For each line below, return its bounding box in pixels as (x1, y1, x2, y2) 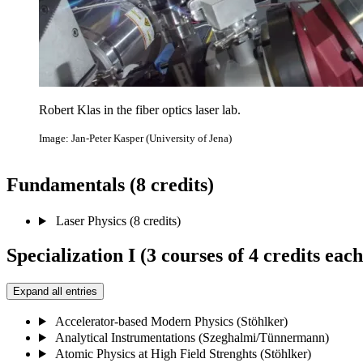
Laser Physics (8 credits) (55, 214, 181, 228)
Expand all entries (13, 284, 97, 297)
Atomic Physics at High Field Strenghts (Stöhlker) (54, 346, 311, 361)
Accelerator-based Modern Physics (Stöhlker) (54, 314, 288, 328)
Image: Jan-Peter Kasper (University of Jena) (39, 132, 232, 145)
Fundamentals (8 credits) (6, 174, 214, 196)
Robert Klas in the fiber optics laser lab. (39, 103, 241, 117)
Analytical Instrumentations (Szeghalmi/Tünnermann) (54, 330, 329, 344)
